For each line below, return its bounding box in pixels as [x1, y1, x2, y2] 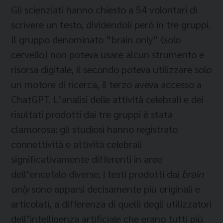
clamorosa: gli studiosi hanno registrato [11, 122, 178, 135]
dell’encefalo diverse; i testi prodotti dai [11, 167, 182, 180]
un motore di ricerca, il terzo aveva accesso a [11, 77, 202, 91]
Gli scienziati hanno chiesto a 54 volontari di [11, 2, 197, 16]
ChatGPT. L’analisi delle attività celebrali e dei [11, 92, 204, 106]
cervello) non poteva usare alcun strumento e [11, 47, 204, 61]
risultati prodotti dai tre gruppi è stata [11, 107, 173, 120]
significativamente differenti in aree [11, 152, 162, 165]
